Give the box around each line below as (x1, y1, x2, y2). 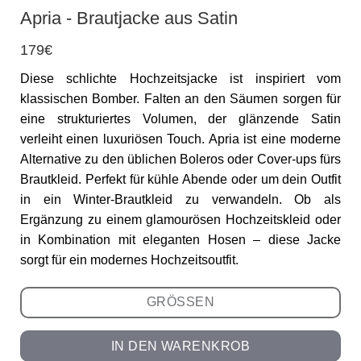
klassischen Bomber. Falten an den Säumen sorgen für (20, 92, 341, 106)
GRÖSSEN (146, 294, 215, 309)
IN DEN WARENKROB (110, 339, 251, 354)
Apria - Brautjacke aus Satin (20, 7, 238, 28)
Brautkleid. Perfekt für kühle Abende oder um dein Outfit (20, 172, 341, 187)
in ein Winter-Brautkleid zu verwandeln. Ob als (20, 193, 341, 207)
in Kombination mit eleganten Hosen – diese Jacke (20, 233, 341, 247)
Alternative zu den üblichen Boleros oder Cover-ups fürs (20, 152, 341, 167)
